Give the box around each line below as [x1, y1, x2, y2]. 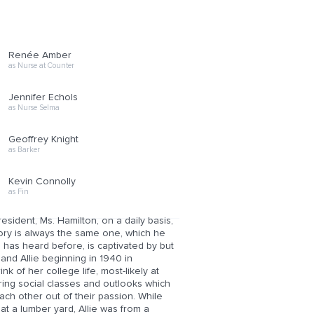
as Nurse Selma [8, 104, 60, 111]
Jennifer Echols [8, 93, 78, 102]
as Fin [8, 188, 29, 196]
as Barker [8, 146, 40, 153]
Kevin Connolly [8, 177, 76, 186]
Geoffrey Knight [8, 135, 78, 144]
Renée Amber [8, 50, 71, 60]
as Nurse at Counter [8, 62, 74, 69]
